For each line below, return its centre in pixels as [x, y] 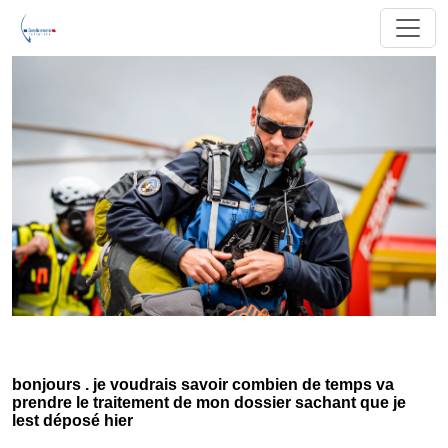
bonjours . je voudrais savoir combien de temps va [203, 384]
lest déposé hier [72, 420]
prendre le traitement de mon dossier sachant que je [209, 402]
